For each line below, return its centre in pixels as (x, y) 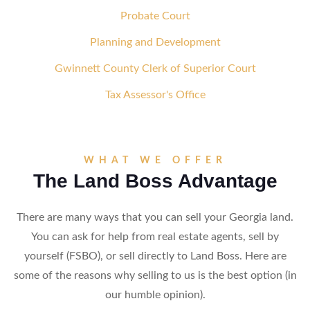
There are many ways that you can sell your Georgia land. (155, 217)
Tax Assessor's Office (155, 95)
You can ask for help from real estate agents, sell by (155, 237)
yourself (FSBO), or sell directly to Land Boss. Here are (155, 256)
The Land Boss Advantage (155, 181)
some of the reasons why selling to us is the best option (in (155, 275)
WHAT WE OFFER (155, 161)
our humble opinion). (155, 295)
